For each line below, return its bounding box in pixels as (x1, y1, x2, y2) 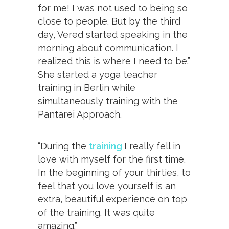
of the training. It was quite (38, 207, 155, 218)
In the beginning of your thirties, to (38, 167, 191, 178)
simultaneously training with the (38, 95, 178, 106)
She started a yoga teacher (38, 68, 157, 80)
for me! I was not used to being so (38, 2, 188, 13)
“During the (38, 140, 89, 151)
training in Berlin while (38, 82, 135, 93)
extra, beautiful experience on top (38, 193, 187, 204)
